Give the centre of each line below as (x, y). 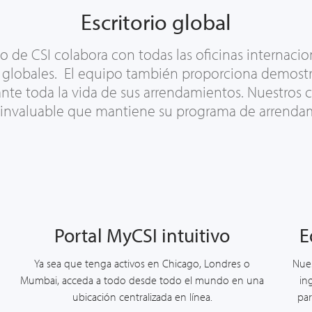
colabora (81, 54)
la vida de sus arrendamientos (149, 92)
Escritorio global (156, 22)
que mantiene (111, 111)
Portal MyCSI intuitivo (142, 235)
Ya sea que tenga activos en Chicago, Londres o (142, 263)
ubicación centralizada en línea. (142, 297)
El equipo (95, 73)
